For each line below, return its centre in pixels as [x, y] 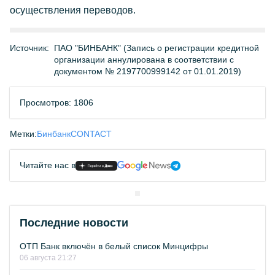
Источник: [29, 48]
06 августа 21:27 [48, 258]
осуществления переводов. [73, 10]
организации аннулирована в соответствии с [144, 60]
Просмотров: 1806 [56, 103]
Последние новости [74, 223]
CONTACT [91, 134]
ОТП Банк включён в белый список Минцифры [114, 246]
